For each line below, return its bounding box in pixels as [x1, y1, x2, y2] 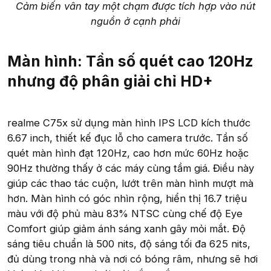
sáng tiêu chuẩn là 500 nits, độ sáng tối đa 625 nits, [7, 237, 250, 250]
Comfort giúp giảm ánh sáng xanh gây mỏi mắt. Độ [7, 222, 246, 235]
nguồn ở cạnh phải [91, 15, 180, 27]
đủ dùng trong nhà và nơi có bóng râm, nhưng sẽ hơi [7, 252, 258, 265]
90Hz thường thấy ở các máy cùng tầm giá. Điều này [7, 162, 254, 174]
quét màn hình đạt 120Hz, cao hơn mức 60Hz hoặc [7, 146, 249, 159]
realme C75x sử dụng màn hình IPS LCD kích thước [7, 116, 250, 129]
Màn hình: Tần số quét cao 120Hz [7, 51, 253, 70]
